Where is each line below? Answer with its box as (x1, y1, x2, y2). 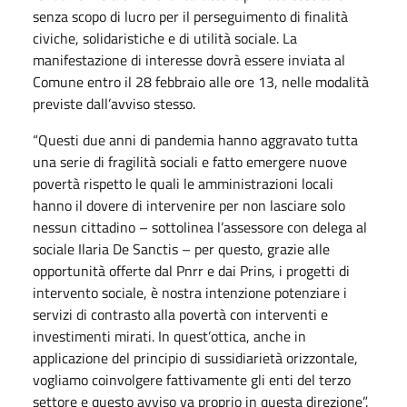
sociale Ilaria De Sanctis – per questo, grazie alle (33, 237, 330, 260)
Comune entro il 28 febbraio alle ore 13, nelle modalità (33, 70, 369, 93)
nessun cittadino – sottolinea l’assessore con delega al (33, 215, 367, 238)
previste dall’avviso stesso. (33, 92, 195, 114)
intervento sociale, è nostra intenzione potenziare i (33, 281, 347, 303)
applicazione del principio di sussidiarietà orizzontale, (33, 346, 358, 369)
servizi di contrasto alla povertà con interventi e (33, 303, 328, 325)
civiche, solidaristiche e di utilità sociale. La (33, 26, 297, 49)
